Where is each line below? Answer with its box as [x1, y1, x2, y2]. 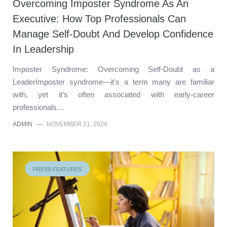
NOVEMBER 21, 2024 [47, 120, 107, 128]
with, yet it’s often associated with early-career [13, 90, 214, 99]
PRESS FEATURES [33, 166, 82, 172]
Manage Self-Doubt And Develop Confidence [13, 28, 213, 40]
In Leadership [13, 43, 74, 55]
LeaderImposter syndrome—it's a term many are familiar [13, 77, 214, 86]
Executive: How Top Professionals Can [13, 13, 186, 24]
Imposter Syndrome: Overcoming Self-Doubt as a [13, 64, 214, 73]
